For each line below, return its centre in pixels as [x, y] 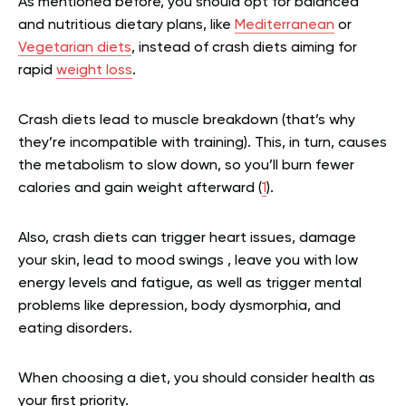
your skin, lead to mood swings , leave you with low [188, 261]
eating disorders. [77, 329]
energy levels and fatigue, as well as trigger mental [190, 284]
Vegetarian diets [75, 48]
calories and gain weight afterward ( [140, 189]
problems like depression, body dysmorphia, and [179, 307]
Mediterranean [285, 26]
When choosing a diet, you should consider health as [197, 379]
